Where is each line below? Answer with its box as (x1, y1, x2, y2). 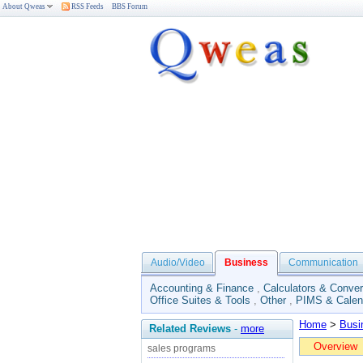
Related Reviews (149, 322, 231, 335)
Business (224, 257, 268, 268)
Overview (314, 340, 357, 352)
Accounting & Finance (150, 282, 254, 294)
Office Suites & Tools (150, 294, 250, 306)
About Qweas (2, 2, 45, 11)
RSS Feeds (70, 2, 104, 11)
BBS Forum (112, 2, 147, 11)
